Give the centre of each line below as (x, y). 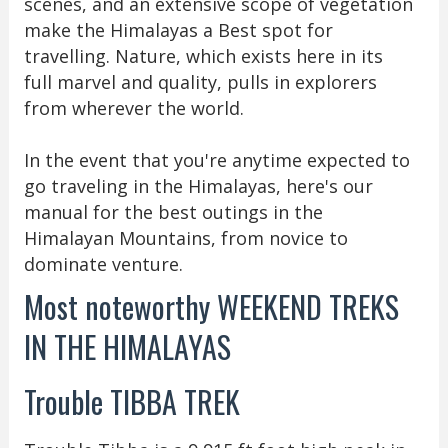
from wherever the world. (136, 107)
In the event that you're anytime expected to (216, 159)
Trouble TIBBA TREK (135, 401)
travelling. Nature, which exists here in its (203, 55)
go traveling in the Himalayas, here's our (198, 185)
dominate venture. (105, 263)
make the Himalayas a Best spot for (178, 29)
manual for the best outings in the (173, 211)
